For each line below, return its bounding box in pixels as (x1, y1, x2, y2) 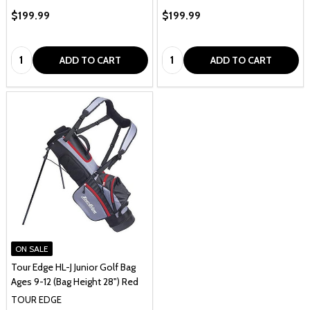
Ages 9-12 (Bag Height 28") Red (11, 275, 138, 288)
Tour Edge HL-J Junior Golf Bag (11, 260, 136, 273)
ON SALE (15, 243, 48, 254)
